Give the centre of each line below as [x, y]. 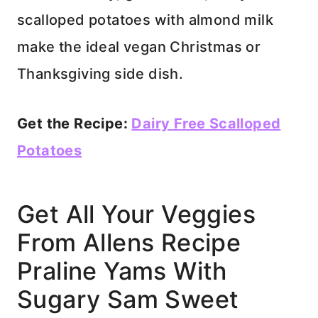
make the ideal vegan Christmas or [139, 46]
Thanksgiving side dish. [100, 73]
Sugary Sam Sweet [128, 299]
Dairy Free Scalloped [206, 123]
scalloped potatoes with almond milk [145, 20]
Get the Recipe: [75, 123]
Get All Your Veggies [136, 214]
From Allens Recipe [129, 242]
